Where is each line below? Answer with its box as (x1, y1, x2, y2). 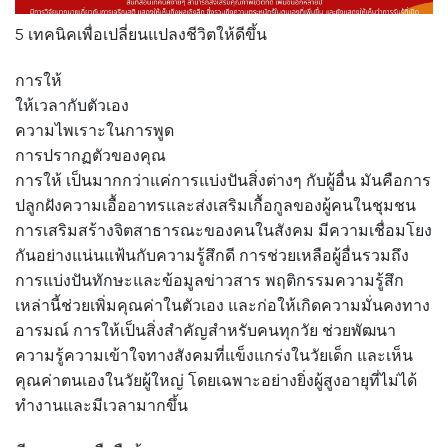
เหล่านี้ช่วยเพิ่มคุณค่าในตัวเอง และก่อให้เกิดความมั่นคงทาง (15, 295, 430, 315)
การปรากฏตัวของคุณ (15, 145, 166, 165)
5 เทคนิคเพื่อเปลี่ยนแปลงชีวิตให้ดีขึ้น (15, 25, 267, 44)
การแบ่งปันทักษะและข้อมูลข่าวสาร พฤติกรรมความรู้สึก (15, 270, 404, 290)
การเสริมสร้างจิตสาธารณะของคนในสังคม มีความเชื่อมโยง (15, 220, 432, 240)
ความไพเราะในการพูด (15, 120, 174, 140)
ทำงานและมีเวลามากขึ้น (15, 395, 188, 415)
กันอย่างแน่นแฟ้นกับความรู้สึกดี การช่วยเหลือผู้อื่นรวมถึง (15, 245, 409, 265)
